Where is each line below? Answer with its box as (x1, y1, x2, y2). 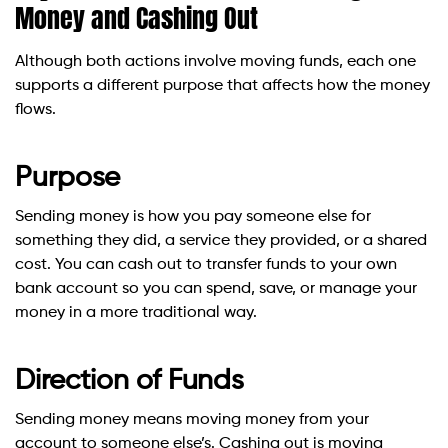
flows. (15, 102, 56, 119)
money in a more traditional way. (15, 305, 257, 322)
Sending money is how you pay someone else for (15, 209, 371, 226)
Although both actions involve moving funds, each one (15, 54, 416, 71)
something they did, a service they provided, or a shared (15, 233, 427, 250)
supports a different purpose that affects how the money (15, 78, 430, 95)
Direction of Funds (15, 367, 245, 396)
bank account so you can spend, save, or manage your (15, 281, 417, 298)
